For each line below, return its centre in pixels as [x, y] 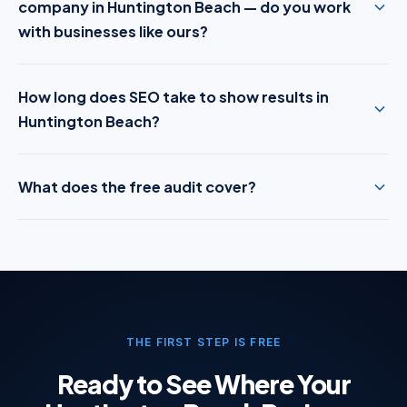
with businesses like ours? [113, 31]
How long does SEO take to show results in [174, 97]
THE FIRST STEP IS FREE [203, 342]
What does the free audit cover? [137, 187]
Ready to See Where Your [203, 384]
